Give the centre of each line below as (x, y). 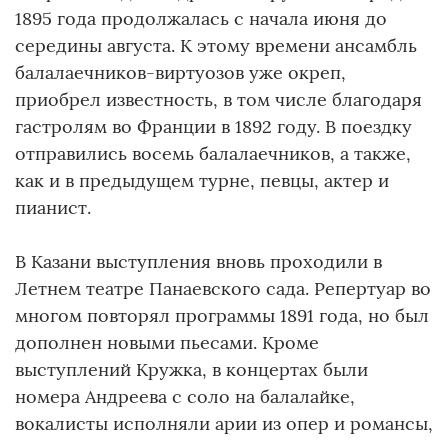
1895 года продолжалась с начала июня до (201, 18)
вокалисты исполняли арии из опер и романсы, (224, 423)
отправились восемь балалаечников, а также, (213, 153)
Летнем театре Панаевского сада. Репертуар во (223, 288)
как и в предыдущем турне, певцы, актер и (202, 180)
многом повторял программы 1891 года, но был (222, 315)
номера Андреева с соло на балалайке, (185, 396)
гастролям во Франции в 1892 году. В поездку (213, 126)
